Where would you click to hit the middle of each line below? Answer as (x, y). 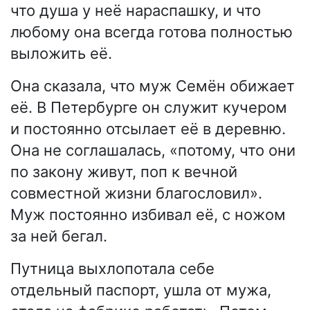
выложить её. (61, 54)
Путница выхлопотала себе (112, 269)
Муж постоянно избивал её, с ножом (148, 215)
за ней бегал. (59, 236)
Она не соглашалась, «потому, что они (153, 151)
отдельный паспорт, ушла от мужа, (141, 290)
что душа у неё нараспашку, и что (136, 11)
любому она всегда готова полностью (152, 32)
